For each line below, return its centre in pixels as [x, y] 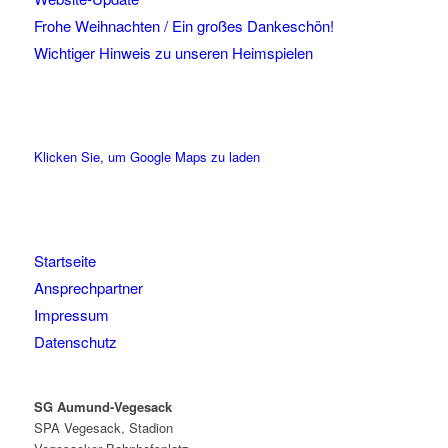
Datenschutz [75, 342]
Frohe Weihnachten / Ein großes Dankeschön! [183, 26]
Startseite [64, 261]
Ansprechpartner [88, 288]
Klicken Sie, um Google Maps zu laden [146, 157]
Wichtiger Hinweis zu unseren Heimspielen [173, 53]
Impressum [71, 315]
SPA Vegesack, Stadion [103, 428]
